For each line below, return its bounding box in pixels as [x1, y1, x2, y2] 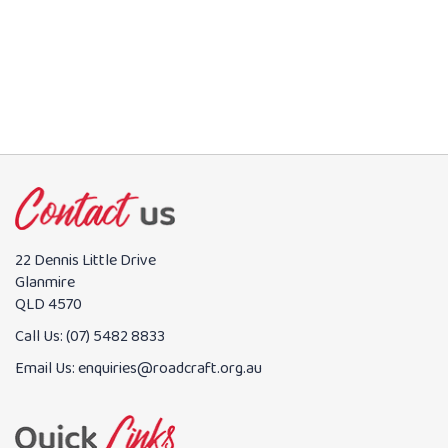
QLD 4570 [15, 292, 82, 318]
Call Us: [15, 324, 66, 350]
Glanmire [15, 270, 75, 296]
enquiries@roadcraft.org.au [78, 356, 262, 382]
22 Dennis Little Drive [15, 248, 156, 274]
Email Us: [15, 356, 78, 382]
